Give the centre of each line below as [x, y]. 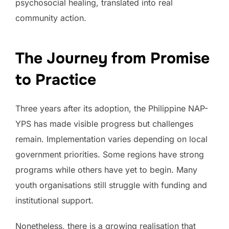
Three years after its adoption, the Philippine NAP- [112, 109]
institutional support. [54, 201]
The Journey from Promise [112, 59]
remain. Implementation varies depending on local [111, 139]
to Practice [56, 80]
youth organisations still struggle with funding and [111, 185]
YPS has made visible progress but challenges [104, 124]
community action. [51, 18]
